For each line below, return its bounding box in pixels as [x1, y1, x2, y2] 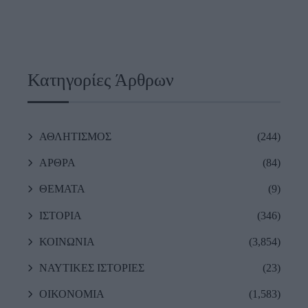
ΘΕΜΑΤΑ [39, 183, 85, 195]
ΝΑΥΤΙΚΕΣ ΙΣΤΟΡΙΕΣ [39, 262, 144, 274]
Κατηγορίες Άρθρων [27, 70, 174, 91]
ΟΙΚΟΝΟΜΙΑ [39, 288, 104, 300]
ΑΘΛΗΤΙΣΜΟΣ [39, 131, 111, 143]
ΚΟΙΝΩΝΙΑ [39, 235, 95, 247]
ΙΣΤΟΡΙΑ [39, 209, 82, 221]
